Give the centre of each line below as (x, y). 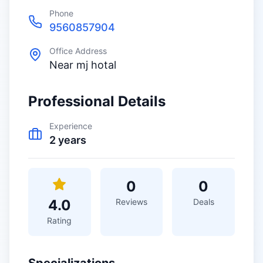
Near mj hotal (83, 65)
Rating (60, 220)
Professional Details (97, 101)
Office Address (78, 51)
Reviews (131, 202)
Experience (71, 126)
